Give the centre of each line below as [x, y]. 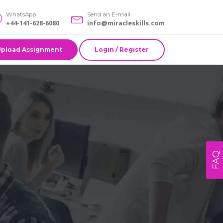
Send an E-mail [109, 15]
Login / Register [122, 49]
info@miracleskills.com [126, 23]
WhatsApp [21, 15]
